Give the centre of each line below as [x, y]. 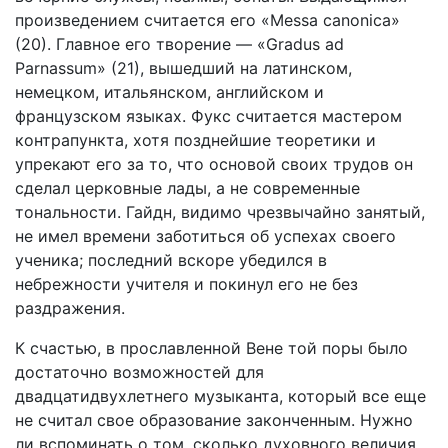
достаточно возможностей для [139, 372]
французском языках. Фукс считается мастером [208, 116]
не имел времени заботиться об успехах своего [205, 236]
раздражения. [70, 308]
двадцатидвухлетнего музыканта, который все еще [220, 396]
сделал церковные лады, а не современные [187, 188]
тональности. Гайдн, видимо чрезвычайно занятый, [220, 212]
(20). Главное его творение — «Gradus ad [179, 44]
